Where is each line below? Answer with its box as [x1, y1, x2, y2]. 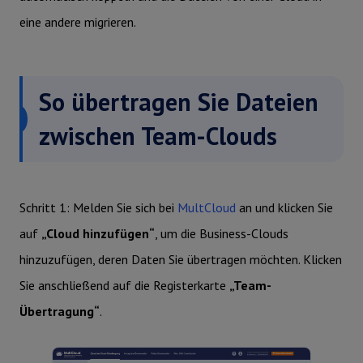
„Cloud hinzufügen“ [41, 225, 155, 241]
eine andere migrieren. [19, 14, 136, 30]
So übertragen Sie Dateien [39, 86, 318, 117]
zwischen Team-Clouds [39, 120, 277, 152]
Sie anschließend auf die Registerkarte [19, 277, 229, 293]
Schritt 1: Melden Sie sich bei [19, 199, 177, 216]
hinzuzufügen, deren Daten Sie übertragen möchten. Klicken [19, 251, 342, 267]
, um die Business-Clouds [155, 225, 288, 241]
